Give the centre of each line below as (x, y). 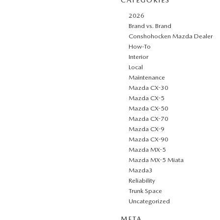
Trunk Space (145, 191)
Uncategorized (149, 201)
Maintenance (147, 77)
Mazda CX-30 (149, 87)
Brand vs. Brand (150, 26)
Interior (138, 56)
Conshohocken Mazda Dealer (171, 36)
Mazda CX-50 (149, 108)
